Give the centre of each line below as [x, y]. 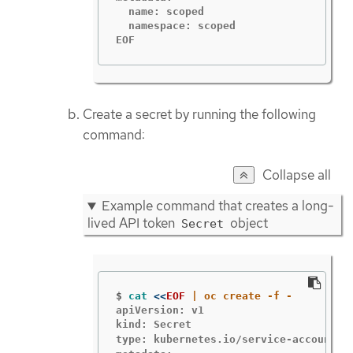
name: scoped [160, 11]
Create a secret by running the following [199, 114]
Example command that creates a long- [217, 206]
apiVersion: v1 [160, 310]
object [247, 223]
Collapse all [297, 175]
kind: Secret [153, 324]
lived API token [133, 223]
